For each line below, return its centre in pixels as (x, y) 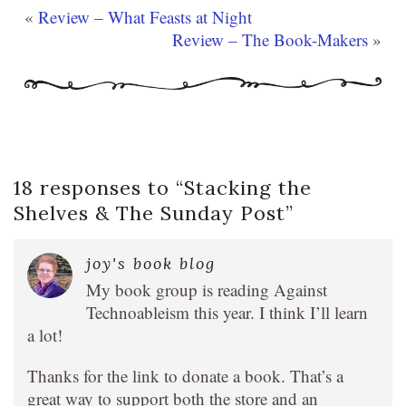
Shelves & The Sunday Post (150, 213)
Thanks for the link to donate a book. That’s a (185, 376)
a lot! (45, 335)
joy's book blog (151, 263)
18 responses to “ (99, 188)
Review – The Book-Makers (270, 39)
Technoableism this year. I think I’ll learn (227, 312)
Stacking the (248, 188)
